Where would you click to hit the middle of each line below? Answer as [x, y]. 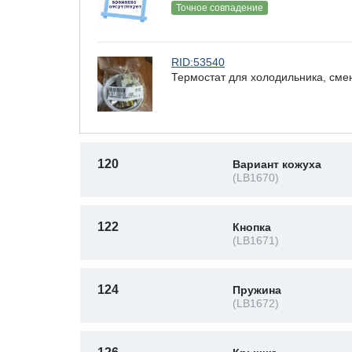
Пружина [257, 290]
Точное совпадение [220, 8]
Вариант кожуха [277, 164]
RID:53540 [198, 62]
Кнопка [252, 227]
